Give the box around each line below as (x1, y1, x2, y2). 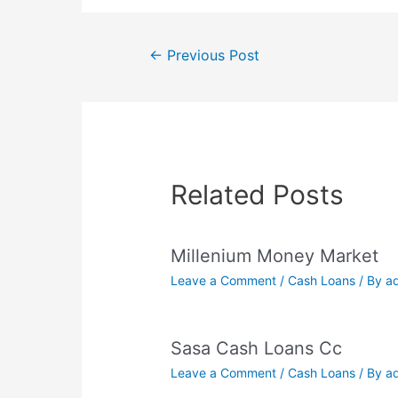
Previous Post (162, 46, 259, 64)
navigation (124, 60, 190, 78)
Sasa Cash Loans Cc (171, 338, 343, 360)
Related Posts (171, 179, 345, 211)
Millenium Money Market (171, 245, 379, 267)
